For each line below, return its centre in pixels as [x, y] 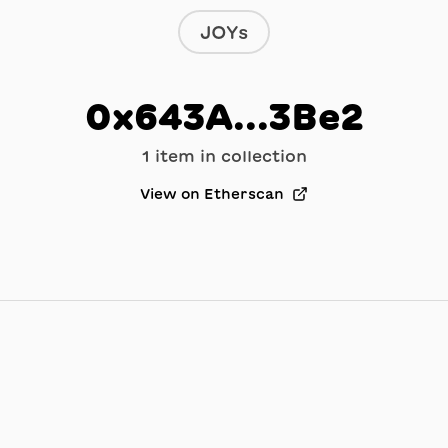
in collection [250, 156]
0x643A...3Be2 [224, 116]
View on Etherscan [212, 194]
